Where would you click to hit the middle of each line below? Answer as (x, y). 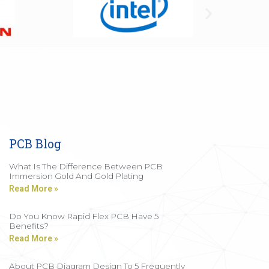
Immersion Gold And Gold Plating (76, 176)
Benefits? (29, 225)
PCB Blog (35, 143)
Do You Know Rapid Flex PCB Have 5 (83, 216)
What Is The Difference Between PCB (86, 166)
